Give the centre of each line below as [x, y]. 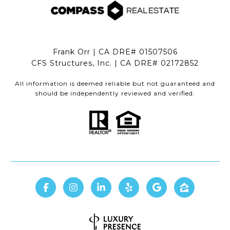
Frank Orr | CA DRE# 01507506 [115, 52]
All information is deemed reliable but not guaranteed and [115, 84]
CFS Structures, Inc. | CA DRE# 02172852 [115, 63]
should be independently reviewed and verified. [115, 93]
